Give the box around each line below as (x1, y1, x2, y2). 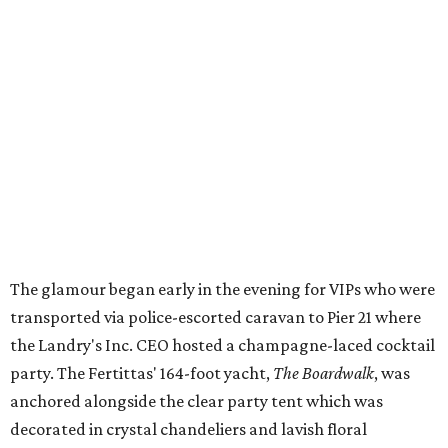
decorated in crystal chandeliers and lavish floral (10, 419, 367, 440)
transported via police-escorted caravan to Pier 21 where (10, 307, 421, 328)
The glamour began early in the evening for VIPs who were (10, 279, 435, 300)
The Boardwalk (273, 363, 374, 384)
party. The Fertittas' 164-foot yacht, (10, 363, 273, 384)
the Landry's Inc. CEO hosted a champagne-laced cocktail (10, 335, 435, 356)
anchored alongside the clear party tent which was (10, 391, 383, 412)
